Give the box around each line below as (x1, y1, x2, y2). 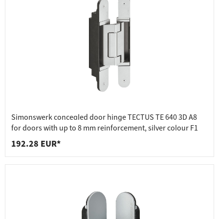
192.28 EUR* (11, 138, 61, 151)
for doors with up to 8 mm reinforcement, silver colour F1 (11, 123, 198, 134)
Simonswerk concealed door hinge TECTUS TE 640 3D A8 (11, 112, 197, 123)
